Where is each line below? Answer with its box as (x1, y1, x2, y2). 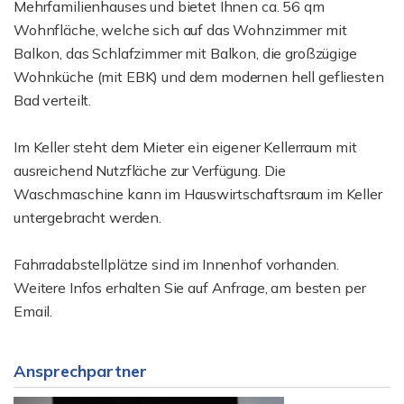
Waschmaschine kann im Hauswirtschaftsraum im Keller (14, 185, 382, 203)
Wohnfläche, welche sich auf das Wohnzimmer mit (14, 21, 347, 39)
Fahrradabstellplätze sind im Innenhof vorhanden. (14, 255, 340, 273)
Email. (14, 302, 53, 320)
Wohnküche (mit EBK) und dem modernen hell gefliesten (14, 68, 384, 86)
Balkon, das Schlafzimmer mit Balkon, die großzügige (14, 44, 357, 62)
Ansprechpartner (14, 361, 147, 381)
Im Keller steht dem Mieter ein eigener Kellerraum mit (14, 138, 357, 156)
